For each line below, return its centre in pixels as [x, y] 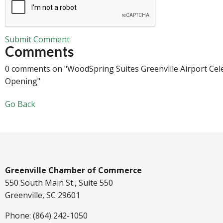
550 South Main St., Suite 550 [59, 183]
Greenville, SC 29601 [43, 195]
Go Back [20, 104]
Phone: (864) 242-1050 [46, 216]
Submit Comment [37, 40]
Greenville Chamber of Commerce [73, 170]
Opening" [23, 81]
